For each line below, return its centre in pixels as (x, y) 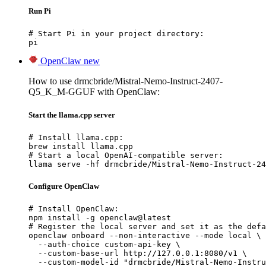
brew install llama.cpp (81, 147)
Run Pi (40, 11)
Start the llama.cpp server (72, 115)
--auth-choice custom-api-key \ (104, 245)
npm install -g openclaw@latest (100, 218)
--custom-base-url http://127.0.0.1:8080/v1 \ (138, 254)
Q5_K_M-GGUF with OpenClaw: (94, 91)
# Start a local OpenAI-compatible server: (126, 156)
